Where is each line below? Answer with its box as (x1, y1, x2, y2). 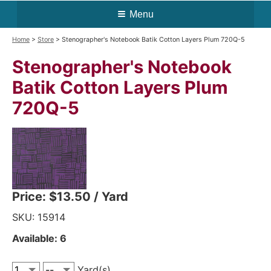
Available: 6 (12, 232, 67, 245)
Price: (12, 189, 49, 204)
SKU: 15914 (12, 211, 65, 224)
